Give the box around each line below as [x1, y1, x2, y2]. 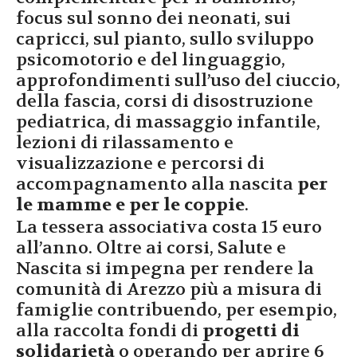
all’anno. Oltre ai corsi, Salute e [16, 236, 286, 259]
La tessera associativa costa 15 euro [16, 215, 322, 238]
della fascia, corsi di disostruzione [16, 89, 313, 112]
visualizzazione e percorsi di [16, 151, 265, 175]
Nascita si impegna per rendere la [16, 257, 314, 280]
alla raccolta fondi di [16, 319, 202, 342]
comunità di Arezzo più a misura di [16, 277, 322, 300]
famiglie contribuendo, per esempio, [16, 298, 337, 321]
